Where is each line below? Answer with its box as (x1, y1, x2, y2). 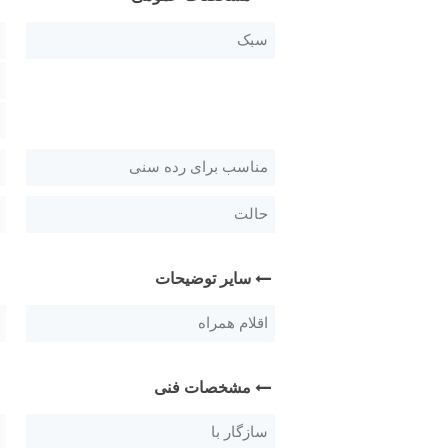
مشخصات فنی (154, 378, 251, 396)
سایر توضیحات (155, 269, 251, 287)
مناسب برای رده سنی (129, 158, 268, 175)
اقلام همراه (198, 314, 268, 331)
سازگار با (211, 423, 268, 440)
